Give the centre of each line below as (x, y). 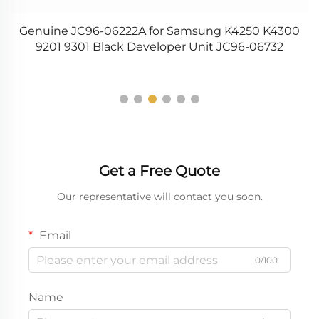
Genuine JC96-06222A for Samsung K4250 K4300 (159, 31)
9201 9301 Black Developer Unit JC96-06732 (159, 47)
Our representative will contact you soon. (159, 197)
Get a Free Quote (159, 171)
